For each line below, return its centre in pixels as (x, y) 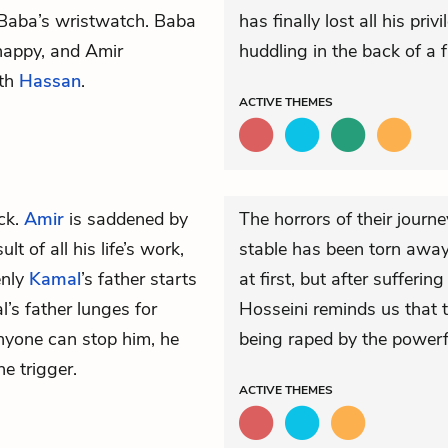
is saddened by (126, 219)
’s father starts (139, 279)
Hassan (50, 81)
